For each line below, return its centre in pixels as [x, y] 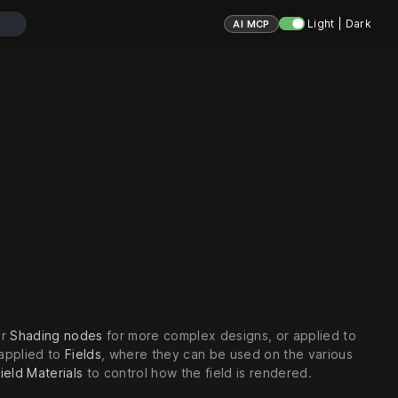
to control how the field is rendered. [197, 373]
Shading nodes [56, 336]
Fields [84, 354]
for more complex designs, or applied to [229, 336]
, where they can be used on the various [227, 354]
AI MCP [251, 24]
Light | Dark [338, 24]
